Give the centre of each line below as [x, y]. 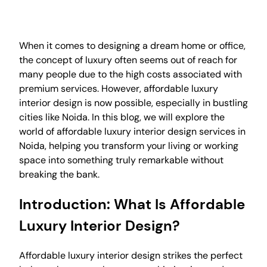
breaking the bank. [59, 174]
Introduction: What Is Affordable [132, 204]
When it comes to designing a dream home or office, [132, 45]
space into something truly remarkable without [121, 160]
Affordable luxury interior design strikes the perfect [131, 255]
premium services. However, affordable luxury [119, 88]
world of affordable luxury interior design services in [132, 131]
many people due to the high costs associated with [131, 74]
